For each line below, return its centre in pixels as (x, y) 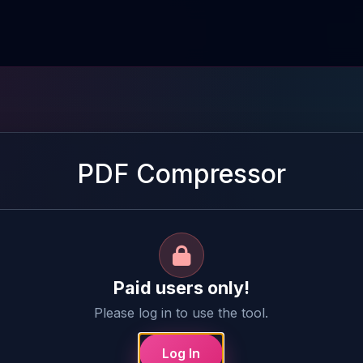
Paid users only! (181, 288)
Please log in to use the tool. (181, 313)
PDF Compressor (181, 174)
